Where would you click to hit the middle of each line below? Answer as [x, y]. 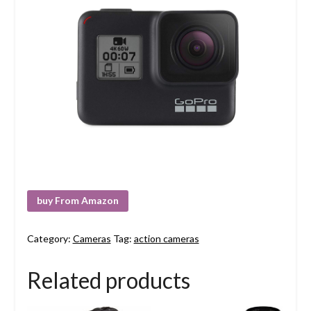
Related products [108, 280]
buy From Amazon [77, 201]
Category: [50, 239]
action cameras [166, 239]
